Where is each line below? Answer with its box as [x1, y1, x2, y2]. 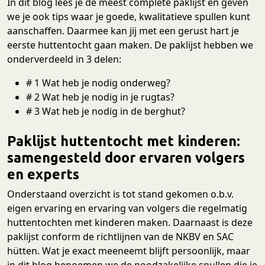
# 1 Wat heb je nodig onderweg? [26, 76, 170, 89]
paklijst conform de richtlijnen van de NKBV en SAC [7, 230, 234, 243]
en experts [7, 166, 79, 182]
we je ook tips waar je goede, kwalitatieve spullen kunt [7, 9, 250, 23]
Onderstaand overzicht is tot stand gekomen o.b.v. [7, 187, 234, 201]
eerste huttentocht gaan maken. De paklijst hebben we [7, 38, 253, 51]
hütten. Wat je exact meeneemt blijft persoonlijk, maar [7, 244, 250, 257]
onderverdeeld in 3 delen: [7, 52, 121, 66]
